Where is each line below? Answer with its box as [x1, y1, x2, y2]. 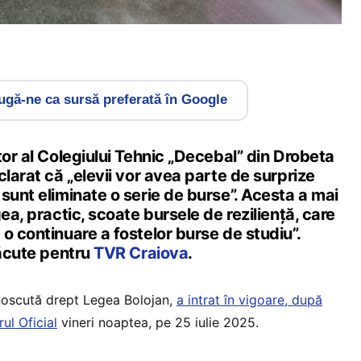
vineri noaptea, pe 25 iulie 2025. [57, 313, 259, 330]
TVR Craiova [93, 243, 189, 263]
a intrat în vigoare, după [176, 291, 322, 308]
